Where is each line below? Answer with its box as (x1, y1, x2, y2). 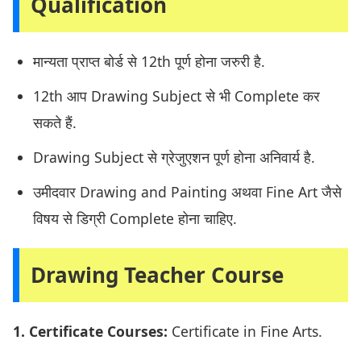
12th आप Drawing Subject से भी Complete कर (33, 86, 320, 106)
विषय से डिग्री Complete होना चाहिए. (33, 209, 237, 229)
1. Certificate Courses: (13, 322, 168, 342)
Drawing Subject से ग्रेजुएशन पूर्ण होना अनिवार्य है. (33, 147, 315, 168)
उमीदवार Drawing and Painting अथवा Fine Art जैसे (33, 182, 342, 202)
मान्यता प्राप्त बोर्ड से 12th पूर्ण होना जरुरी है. (33, 52, 265, 72)
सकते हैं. (33, 113, 77, 133)
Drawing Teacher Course (31, 260, 284, 290)
